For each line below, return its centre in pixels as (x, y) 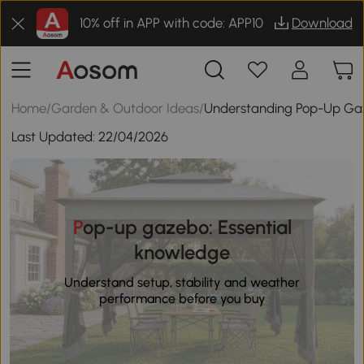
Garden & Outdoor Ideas (126, 108)
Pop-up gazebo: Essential (78, 227)
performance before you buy (182, 298)
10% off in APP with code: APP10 (171, 23)
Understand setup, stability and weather (182, 282)
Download (322, 23)
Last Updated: (55, 137)
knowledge (182, 252)
